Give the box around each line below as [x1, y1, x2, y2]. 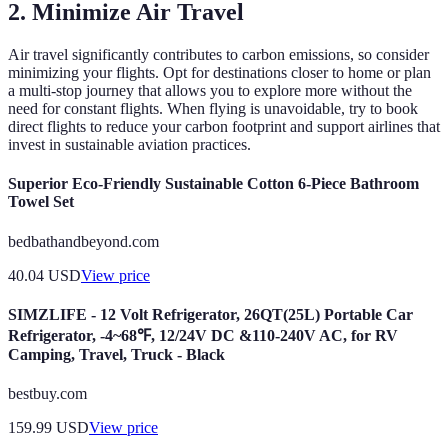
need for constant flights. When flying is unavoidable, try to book [8, 100, 418, 118]
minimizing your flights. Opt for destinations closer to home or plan [8, 64, 431, 82]
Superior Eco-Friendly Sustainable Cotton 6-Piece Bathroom [8, 175, 419, 193]
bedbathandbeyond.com [8, 232, 159, 250]
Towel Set [8, 193, 74, 211]
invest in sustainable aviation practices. [8, 136, 251, 154]
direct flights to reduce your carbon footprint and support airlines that [8, 118, 440, 136]
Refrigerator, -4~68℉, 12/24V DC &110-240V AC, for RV [8, 326, 398, 344]
